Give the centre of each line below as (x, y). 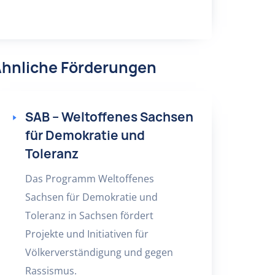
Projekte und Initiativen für (87, 234)
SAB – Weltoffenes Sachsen (109, 117)
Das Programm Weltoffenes (89, 179)
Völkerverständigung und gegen (99, 252)
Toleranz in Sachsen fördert (89, 215)
